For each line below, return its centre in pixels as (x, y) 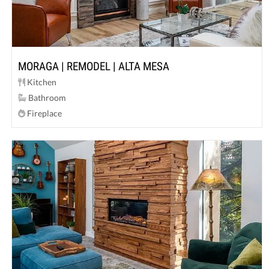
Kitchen (41, 82)
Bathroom (47, 97)
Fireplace (44, 113)
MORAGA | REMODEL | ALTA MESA (94, 66)
